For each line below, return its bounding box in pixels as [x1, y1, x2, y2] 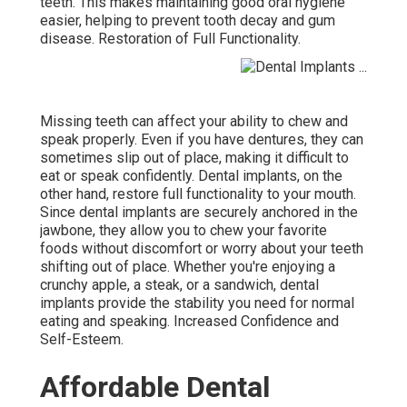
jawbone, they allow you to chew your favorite [40, 221, 327, 239]
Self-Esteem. [40, 330, 124, 348]
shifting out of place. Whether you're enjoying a [40, 257, 335, 275]
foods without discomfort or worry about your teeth [40, 239, 363, 257]
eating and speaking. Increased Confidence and [40, 312, 339, 330]
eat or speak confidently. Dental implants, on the [40, 166, 342, 184]
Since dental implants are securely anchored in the [40, 203, 358, 221]
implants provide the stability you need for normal [40, 293, 354, 312]
